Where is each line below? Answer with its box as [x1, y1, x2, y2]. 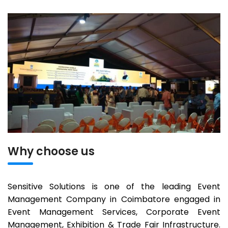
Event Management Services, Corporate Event [8, 206, 220, 218]
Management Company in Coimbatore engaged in [8, 193, 220, 205]
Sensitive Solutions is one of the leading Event [8, 180, 220, 192]
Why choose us [8, 143, 95, 159]
